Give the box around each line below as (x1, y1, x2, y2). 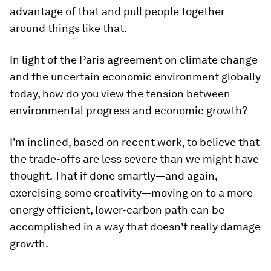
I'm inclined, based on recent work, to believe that (10, 135, 260, 149)
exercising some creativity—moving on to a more (10, 186, 253, 200)
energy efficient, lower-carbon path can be (10, 203, 224, 217)
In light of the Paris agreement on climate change (10, 53, 258, 67)
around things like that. (10, 22, 127, 35)
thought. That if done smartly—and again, (10, 169, 217, 183)
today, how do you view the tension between (10, 87, 230, 100)
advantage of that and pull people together (10, 5, 225, 18)
